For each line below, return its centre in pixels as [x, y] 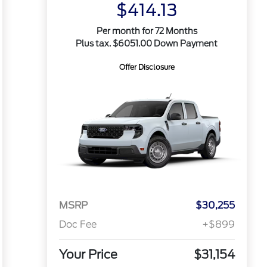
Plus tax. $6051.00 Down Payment [147, 44]
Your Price [88, 255]
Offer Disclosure [147, 67]
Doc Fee [77, 225]
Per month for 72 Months [147, 31]
